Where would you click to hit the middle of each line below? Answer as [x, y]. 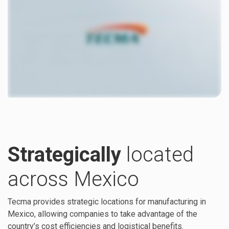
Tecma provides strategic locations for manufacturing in [107, 201]
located [160, 154]
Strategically [67, 154]
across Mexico [73, 179]
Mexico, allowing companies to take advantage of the [102, 214]
